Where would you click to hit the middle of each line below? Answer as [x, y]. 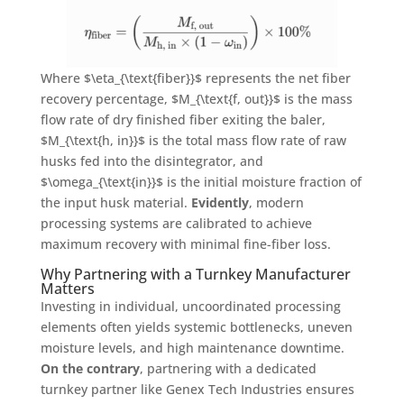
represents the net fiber [276, 78]
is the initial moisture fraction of [262, 181]
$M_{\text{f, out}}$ [225, 98]
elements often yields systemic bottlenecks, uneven [196, 326]
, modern [276, 202]
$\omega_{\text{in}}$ [101, 181]
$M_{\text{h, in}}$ [92, 140]
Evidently [220, 202]
